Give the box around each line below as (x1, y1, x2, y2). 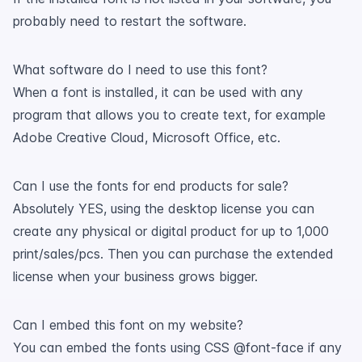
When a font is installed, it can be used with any (13, 84, 303, 100)
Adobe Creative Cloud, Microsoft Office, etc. (13, 129, 280, 145)
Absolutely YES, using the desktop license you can (13, 200, 314, 217)
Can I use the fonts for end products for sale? (13, 178, 288, 194)
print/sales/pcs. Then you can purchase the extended (13, 246, 334, 262)
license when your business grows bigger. (13, 268, 258, 284)
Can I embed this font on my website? (13, 317, 243, 333)
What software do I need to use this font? (13, 61, 267, 78)
